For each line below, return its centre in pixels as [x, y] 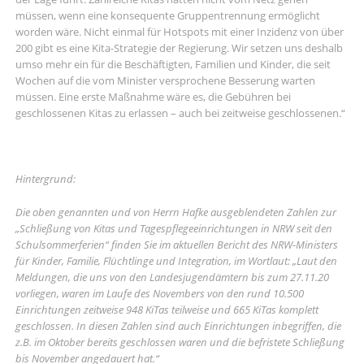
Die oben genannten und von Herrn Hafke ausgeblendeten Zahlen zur [175, 212]
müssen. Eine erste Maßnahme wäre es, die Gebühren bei [153, 96]
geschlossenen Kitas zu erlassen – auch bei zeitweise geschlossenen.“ [180, 113]
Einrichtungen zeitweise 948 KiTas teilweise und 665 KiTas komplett [167, 310]
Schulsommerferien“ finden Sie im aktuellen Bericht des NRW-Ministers [176, 245]
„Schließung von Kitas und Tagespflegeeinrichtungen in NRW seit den [173, 229]
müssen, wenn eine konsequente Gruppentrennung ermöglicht [167, 15]
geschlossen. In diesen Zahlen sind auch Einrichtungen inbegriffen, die [178, 326]
